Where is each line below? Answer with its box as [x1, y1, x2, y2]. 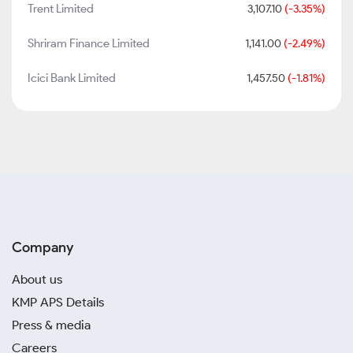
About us [12, 272, 62, 287]
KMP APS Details [12, 295, 104, 310]
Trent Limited [28, 2, 94, 16]
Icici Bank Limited [28, 71, 116, 85]
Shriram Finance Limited [28, 36, 150, 50]
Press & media [12, 318, 91, 333]
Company [12, 239, 73, 256]
